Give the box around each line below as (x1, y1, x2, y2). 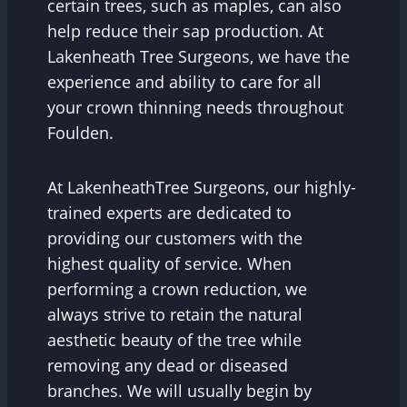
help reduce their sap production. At (47, 19, 323, 42)
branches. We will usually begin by (47, 379, 312, 402)
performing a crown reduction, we (47, 277, 307, 300)
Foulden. (47, 121, 114, 144)
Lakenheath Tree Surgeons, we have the (47, 45, 350, 67)
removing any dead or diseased (47, 353, 288, 376)
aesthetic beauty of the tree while (47, 328, 302, 351)
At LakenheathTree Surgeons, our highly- (47, 175, 356, 198)
